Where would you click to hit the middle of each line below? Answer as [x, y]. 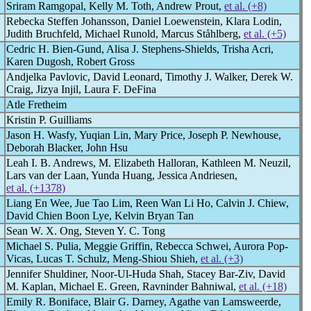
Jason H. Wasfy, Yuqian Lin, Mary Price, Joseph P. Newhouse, [144, 135]
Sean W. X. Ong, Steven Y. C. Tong [86, 231]
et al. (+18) [263, 286]
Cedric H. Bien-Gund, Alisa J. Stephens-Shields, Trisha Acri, [140, 49]
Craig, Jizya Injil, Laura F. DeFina [81, 89]
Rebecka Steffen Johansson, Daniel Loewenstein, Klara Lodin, [144, 21]
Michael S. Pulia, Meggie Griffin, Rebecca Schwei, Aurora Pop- [147, 246]
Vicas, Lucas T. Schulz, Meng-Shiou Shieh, [103, 259]
